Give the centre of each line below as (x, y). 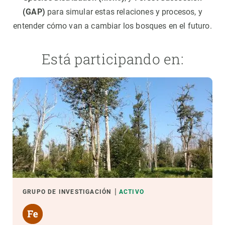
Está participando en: (113, 59)
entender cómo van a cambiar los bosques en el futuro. (113, 26)
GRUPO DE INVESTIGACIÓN (67, 192)
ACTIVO (132, 192)
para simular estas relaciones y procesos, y (124, 12)
